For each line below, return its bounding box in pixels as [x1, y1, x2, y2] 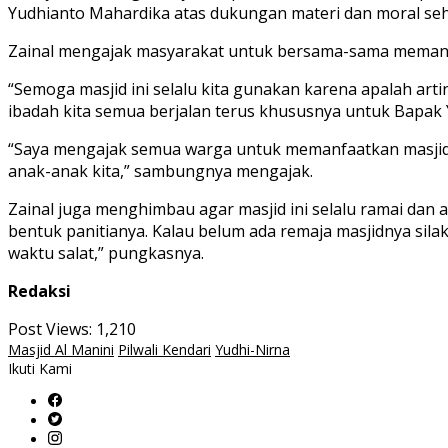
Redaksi [8, 280, 71, 303]
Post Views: [8, 318, 92, 341]
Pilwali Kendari [118, 340, 211, 360]
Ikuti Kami [8, 359, 72, 379]
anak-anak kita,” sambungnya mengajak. [8, 160, 313, 183]
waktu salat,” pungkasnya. [8, 242, 204, 265]
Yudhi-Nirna [215, 340, 290, 360]
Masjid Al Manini [8, 340, 114, 360]
